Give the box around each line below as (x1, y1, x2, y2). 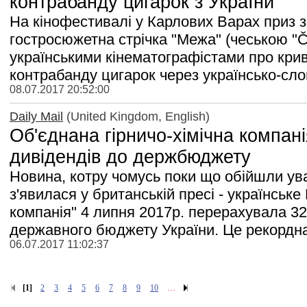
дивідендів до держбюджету (10, 146, 251, 167)
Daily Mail (10, 109, 63, 123)
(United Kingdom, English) (63, 109, 210, 123)
